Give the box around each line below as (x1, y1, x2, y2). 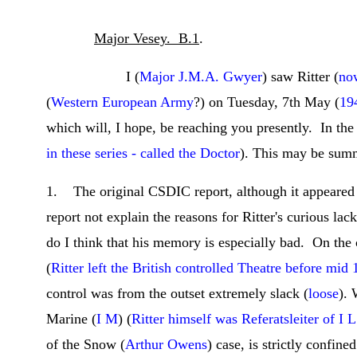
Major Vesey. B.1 (94, 30, 199, 46)
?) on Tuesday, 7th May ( (194, 94, 339, 110)
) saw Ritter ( (262, 69, 339, 84)
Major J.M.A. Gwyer (139, 69, 262, 84)
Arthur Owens (125, 336, 207, 352)
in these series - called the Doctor (46, 145, 240, 161)
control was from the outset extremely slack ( (46, 285, 308, 301)
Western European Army (51, 94, 194, 110)
